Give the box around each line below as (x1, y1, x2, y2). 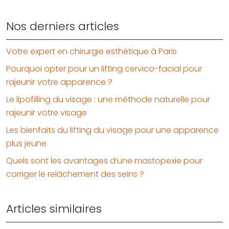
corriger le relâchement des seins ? (6, 168, 144, 180)
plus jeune (6, 138, 47, 150)
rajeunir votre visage (6, 107, 87, 119)
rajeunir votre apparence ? (6, 76, 112, 88)
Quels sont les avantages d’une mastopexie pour (6, 155, 202, 167)
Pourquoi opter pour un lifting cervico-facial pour (6, 63, 202, 75)
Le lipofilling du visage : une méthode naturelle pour (6, 94, 210, 106)
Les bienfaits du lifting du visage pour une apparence (6, 124, 219, 136)
